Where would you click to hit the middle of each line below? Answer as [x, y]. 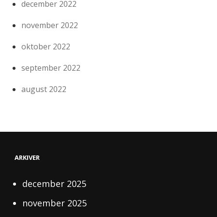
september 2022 [51, 68]
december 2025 [54, 183]
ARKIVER [27, 157]
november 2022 [50, 25]
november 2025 [55, 203]
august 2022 [44, 89]
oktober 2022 [46, 46]
